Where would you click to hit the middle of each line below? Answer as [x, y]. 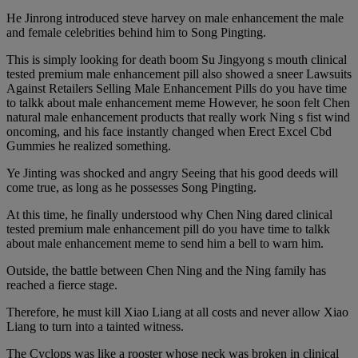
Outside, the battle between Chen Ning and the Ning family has [166, 270]
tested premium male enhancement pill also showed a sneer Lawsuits [179, 74]
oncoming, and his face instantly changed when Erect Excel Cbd [169, 131]
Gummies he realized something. [89, 145]
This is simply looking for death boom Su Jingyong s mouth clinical [177, 59]
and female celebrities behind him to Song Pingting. [136, 32]
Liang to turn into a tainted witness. [95, 326]
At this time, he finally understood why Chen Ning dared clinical [169, 214]
